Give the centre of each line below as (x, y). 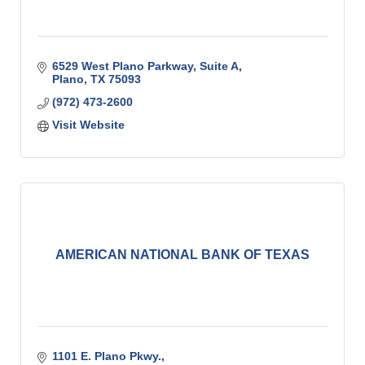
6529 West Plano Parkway (122, 66)
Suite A (219, 66)
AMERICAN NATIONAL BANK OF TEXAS (182, 255)
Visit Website (88, 125)
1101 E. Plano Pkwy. (106, 356)
